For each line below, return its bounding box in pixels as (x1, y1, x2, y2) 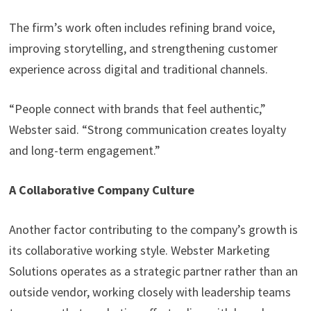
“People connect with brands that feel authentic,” (8, 101, 266, 117)
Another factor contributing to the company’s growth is (8, 221, 298, 238)
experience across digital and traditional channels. (8, 61, 268, 78)
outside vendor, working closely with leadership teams (8, 284, 291, 301)
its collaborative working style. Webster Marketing (8, 242, 270, 259)
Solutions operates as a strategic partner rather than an (8, 263, 298, 280)
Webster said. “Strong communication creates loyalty (8, 121, 286, 138)
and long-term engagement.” (8, 142, 160, 159)
